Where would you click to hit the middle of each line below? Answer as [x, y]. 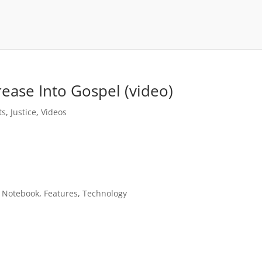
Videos [54, 112]
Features [61, 193]
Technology [105, 193]
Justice [24, 112]
